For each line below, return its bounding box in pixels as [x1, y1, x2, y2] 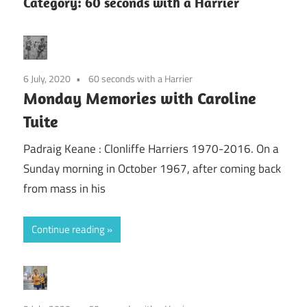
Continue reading [32, 221, 105, 237]
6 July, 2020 [23, 71, 71, 86]
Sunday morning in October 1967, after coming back [23, 160, 281, 178]
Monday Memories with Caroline [23, 87, 256, 108]
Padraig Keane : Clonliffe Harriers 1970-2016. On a [23, 140, 279, 158]
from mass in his [23, 180, 106, 198]
